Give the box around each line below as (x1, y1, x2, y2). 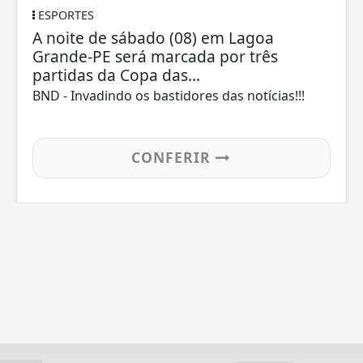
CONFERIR (131, 147, 216, 168)
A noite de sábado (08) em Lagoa (32, 27, 275, 49)
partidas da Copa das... (32, 64, 201, 87)
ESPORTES (35, 7, 95, 23)
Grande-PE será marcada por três (32, 45, 279, 68)
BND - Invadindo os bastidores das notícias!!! (32, 87, 305, 105)
